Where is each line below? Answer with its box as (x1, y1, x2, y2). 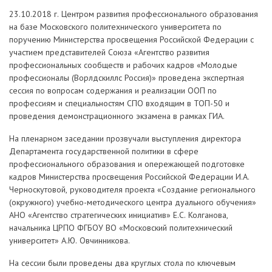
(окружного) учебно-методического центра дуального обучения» (9, 197, 256, 208)
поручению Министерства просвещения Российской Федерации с (9, 34, 254, 45)
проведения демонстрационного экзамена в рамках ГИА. (9, 110, 225, 121)
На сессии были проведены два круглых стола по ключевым (9, 257, 236, 268)
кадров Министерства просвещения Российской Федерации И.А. (9, 171, 250, 182)
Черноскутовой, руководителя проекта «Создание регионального (9, 184, 256, 195)
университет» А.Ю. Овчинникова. (9, 235, 130, 246)
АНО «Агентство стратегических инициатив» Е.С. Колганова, (9, 209, 228, 220)
